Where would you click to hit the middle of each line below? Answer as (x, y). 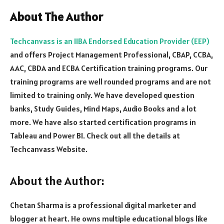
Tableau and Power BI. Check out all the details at (95, 135)
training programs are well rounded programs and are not (110, 81)
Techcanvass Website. (49, 149)
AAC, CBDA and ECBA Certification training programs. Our (109, 68)
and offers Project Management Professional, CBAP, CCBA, (111, 54)
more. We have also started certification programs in (103, 122)
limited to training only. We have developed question (102, 95)
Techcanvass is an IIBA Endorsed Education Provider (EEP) (110, 41)
